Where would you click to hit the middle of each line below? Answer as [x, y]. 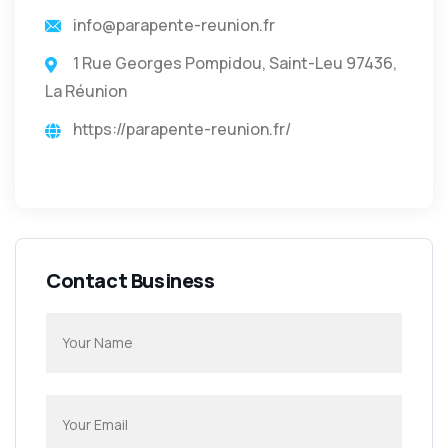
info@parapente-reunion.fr [174, 24]
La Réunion [86, 90]
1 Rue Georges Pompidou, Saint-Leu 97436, [235, 62]
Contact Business [130, 280]
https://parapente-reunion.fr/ [182, 128]
